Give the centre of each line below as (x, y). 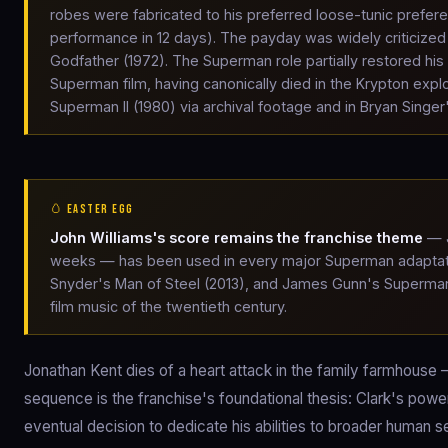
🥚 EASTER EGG (92, 209)
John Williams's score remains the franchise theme (236, 237)
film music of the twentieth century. (168, 306)
